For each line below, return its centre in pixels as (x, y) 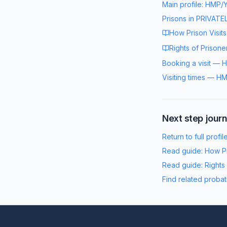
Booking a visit (186, 63)
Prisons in (179, 18)
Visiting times (184, 77)
